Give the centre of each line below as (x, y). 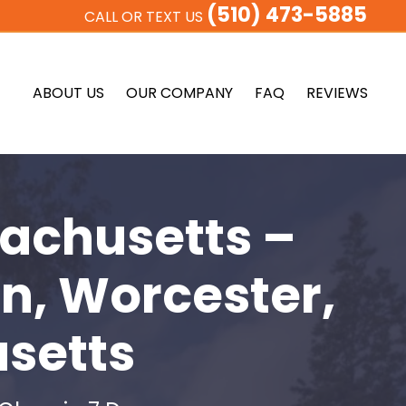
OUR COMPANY (180, 92)
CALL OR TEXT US (143, 17)
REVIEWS (338, 92)
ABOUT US (69, 92)
